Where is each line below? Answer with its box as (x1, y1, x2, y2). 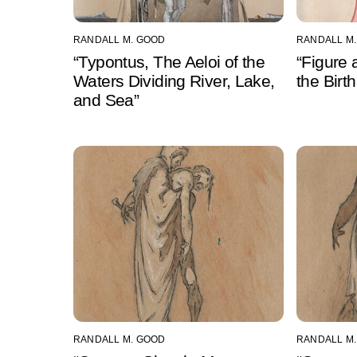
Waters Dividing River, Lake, (73, 71, 275, 90)
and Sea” (73, 90, 139, 109)
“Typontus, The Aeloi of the (73, 52, 265, 71)
